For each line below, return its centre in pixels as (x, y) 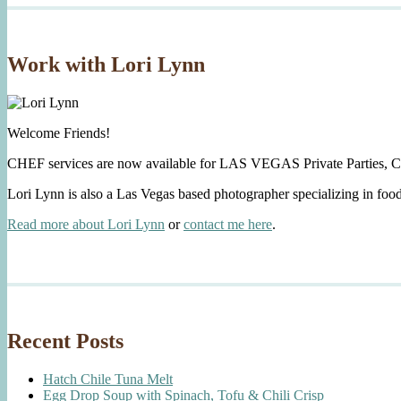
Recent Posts (65, 341)
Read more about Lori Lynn (86, 224)
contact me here (228, 224)
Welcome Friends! (59, 132)
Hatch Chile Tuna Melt (108, 379)
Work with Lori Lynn (106, 64)
